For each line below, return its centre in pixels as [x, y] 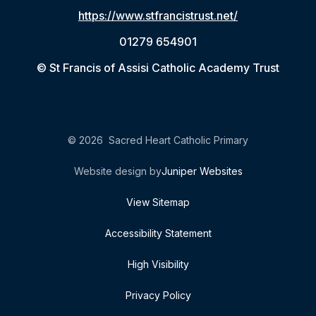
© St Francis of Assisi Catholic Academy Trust [158, 68]
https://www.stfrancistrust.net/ [158, 16]
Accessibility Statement [158, 233]
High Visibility [158, 264]
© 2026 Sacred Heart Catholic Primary [158, 140]
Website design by [117, 171]
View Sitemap [158, 202]
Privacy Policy [158, 295]
